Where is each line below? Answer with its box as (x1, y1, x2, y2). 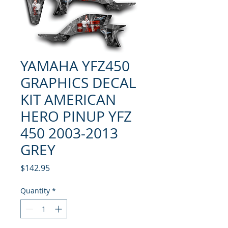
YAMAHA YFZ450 (20, 56, 130, 75)
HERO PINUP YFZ (20, 106, 132, 126)
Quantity (20, 185, 50, 195)
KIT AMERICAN (20, 90, 116, 109)
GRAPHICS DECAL (20, 73, 136, 92)
